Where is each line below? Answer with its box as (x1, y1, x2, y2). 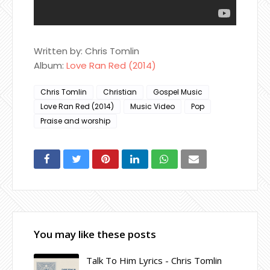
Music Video (130, 101, 175, 111)
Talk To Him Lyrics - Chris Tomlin (86, 254, 222, 266)
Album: (34, 58, 66, 72)
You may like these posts (34, 227, 156, 241)
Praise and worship (40, 115, 110, 126)
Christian (103, 86, 137, 97)
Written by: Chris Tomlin (34, 44, 139, 57)
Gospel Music (153, 86, 202, 97)
